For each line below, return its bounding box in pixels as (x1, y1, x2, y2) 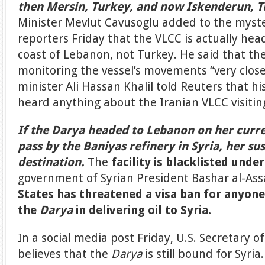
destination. (18, 156, 85, 169)
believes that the (18, 247, 112, 261)
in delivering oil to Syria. (76, 203, 212, 217)
